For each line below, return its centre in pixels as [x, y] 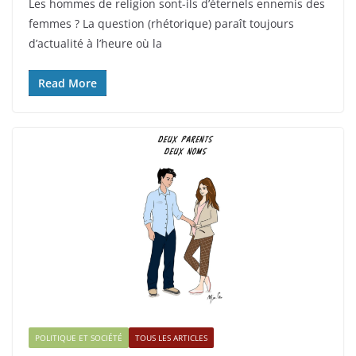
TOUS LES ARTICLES [171, 338]
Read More [68, 83]
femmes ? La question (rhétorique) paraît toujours [161, 24]
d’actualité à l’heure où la [95, 44]
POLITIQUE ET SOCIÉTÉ [79, 338]
